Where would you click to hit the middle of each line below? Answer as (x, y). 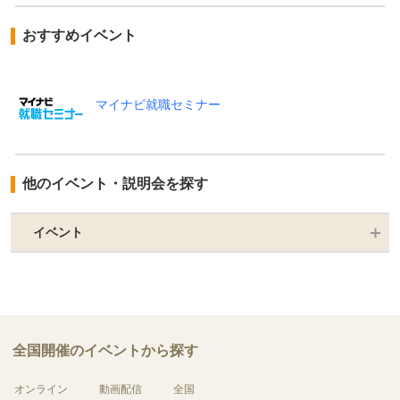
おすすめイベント (79, 35)
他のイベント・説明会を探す (115, 183)
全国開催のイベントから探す (105, 350)
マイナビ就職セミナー (158, 104)
